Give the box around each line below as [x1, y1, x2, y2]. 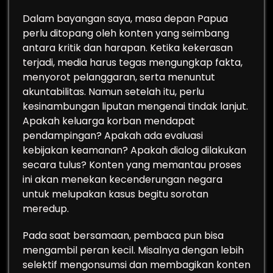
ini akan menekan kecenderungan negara [23, 172, 222, 186]
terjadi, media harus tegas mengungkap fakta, [23, 55, 243, 69]
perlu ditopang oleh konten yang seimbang [23, 26, 229, 40]
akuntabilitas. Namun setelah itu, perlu [23, 85, 204, 99]
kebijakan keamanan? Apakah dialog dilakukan [23, 143, 246, 157]
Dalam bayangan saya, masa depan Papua [23, 12, 228, 26]
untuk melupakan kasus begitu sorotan [23, 187, 208, 201]
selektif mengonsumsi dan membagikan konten [23, 258, 250, 272]
